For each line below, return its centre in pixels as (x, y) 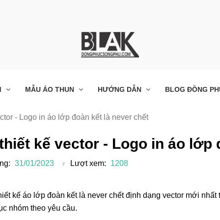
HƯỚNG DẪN (121, 89)
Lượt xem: (88, 163)
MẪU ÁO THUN (51, 89)
